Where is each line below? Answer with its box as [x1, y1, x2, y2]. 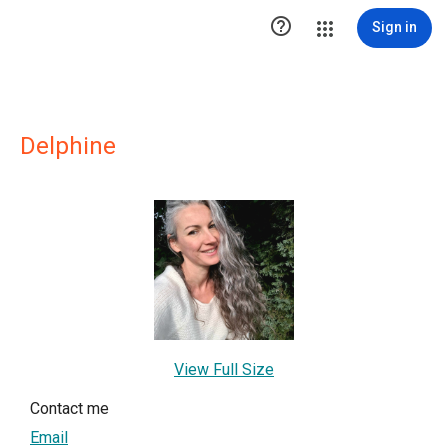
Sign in [372, 19, 417, 35]
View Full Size [174, 360, 274, 379]
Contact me [30, 399, 109, 418]
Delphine [20, 132, 116, 160]
